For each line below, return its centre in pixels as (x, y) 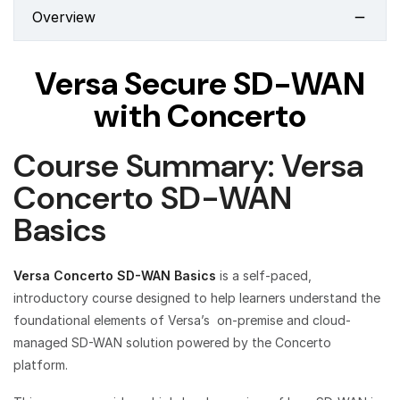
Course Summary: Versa (188, 166)
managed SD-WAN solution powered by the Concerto (172, 342)
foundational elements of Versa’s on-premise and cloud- (182, 320)
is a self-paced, (264, 275)
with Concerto (200, 116)
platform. (41, 365)
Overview (64, 17)
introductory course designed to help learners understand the (197, 298)
